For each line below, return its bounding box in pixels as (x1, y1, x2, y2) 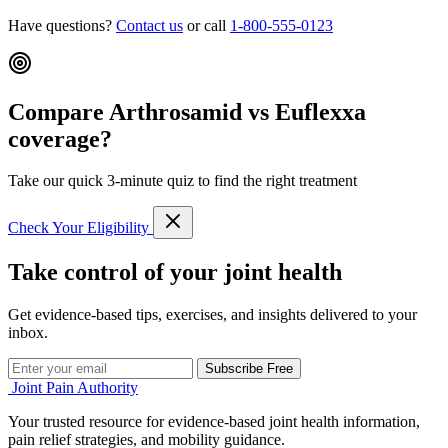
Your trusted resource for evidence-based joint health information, (8, 413, 420, 431)
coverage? (8, 125, 112, 152)
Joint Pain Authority (12, 379, 138, 397)
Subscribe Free (205, 361, 293, 377)
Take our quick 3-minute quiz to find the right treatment (8, 172, 357, 190)
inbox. (8, 324, 48, 342)
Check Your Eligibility (8, 219, 153, 237)
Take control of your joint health (8, 259, 342, 286)
